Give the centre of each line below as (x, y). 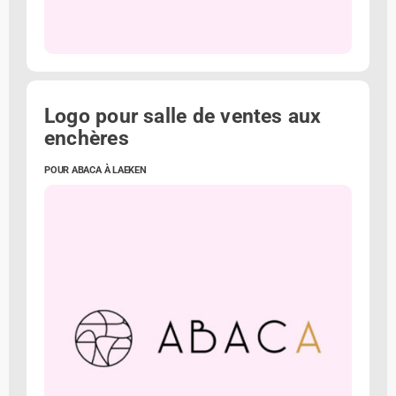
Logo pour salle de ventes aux (183, 116)
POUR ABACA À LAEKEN (95, 170)
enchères (87, 138)
